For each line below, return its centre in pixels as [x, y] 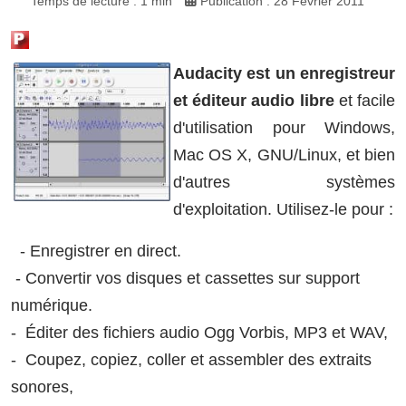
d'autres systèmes [284, 182]
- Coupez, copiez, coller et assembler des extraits [191, 359]
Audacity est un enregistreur [284, 73]
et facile [365, 100]
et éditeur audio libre [254, 100]
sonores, [42, 387]
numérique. [52, 305]
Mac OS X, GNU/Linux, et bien [284, 155]
